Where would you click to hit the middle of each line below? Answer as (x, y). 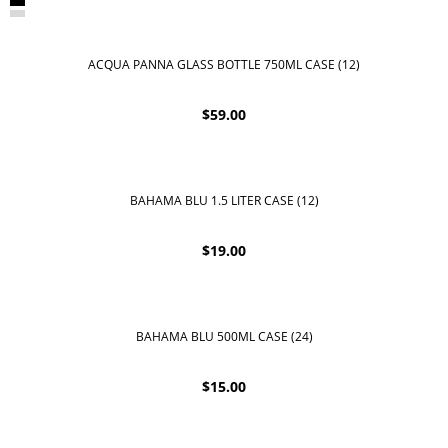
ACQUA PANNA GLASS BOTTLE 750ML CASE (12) (224, 64)
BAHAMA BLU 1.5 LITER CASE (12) (224, 201)
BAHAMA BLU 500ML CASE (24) (224, 337)
